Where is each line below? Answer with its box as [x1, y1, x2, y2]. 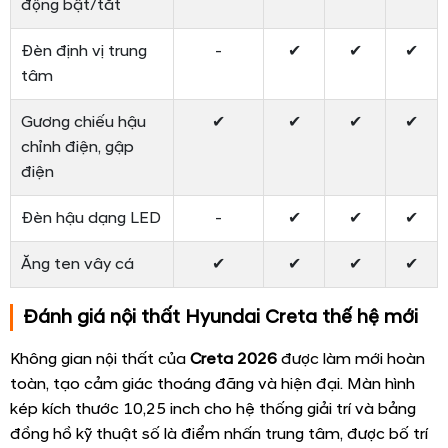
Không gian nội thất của [10, 349, 190, 370]
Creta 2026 [190, 349, 277, 370]
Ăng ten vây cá [21, 254, 134, 275]
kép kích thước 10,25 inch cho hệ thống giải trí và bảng [10, 399, 416, 420]
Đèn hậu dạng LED [21, 208, 161, 229]
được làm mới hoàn [277, 349, 425, 370]
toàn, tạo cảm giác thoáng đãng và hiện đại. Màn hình [10, 374, 415, 395]
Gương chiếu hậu [21, 112, 146, 133]
